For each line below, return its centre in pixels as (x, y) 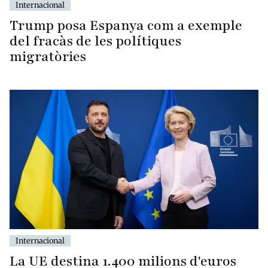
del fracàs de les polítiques (95, 41)
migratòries (48, 56)
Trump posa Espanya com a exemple (126, 25)
